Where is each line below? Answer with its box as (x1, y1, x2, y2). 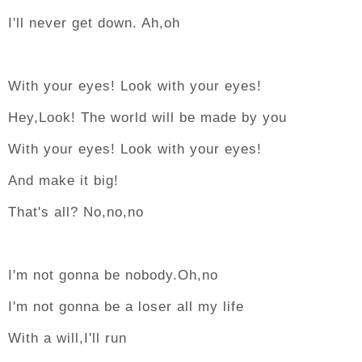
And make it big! (8, 173, 119, 188)
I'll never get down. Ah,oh (8, 15, 180, 31)
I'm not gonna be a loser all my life (8, 299, 244, 314)
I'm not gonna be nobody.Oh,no (8, 267, 218, 283)
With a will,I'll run (8, 330, 127, 346)
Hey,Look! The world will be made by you (8, 110, 287, 125)
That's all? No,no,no (8, 204, 144, 220)
